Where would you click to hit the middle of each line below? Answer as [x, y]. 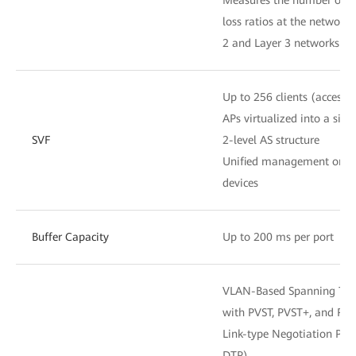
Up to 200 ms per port [278, 236]
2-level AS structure [271, 139]
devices [240, 182]
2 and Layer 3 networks [281, 43]
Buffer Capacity [70, 236]
